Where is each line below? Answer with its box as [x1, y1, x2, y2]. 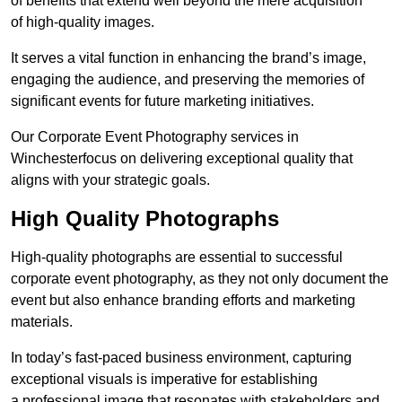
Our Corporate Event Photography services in [11, 129, 299, 145]
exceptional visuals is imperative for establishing [11, 371, 318, 388]
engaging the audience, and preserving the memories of [11, 72, 364, 88]
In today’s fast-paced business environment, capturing [11, 350, 352, 366]
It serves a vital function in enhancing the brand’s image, [11, 50, 366, 66]
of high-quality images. [11, 14, 154, 31]
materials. [11, 314, 73, 330]
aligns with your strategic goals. [11, 172, 210, 188]
